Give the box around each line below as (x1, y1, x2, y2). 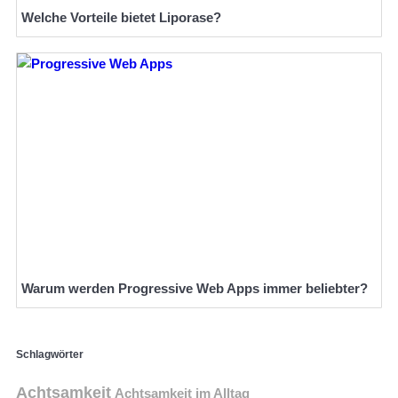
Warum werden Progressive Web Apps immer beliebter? (21, 280, 368, 296)
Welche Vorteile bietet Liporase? (21, 9, 221, 25)
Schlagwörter (16, 347, 84, 361)
